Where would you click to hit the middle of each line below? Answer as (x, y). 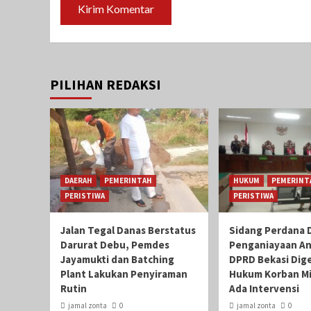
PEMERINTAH (128, 180)
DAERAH (78, 180)
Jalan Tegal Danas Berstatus (128, 230)
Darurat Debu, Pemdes (115, 244)
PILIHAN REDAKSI (106, 84)
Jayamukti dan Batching (117, 259)
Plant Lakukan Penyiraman (124, 274)
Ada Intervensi (264, 288)
